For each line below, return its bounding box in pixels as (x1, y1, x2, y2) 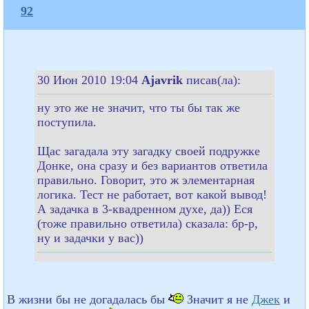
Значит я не (183, 292, 252, 306)
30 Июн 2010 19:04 (37, 72, 141, 87)
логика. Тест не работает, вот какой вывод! (37, 187, 267, 201)
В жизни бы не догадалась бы (7, 292, 168, 306)
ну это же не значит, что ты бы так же (37, 100, 240, 114)
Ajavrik (141, 72, 186, 87)
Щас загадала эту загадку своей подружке (37, 143, 260, 158)
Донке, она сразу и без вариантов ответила (37, 158, 268, 172)
